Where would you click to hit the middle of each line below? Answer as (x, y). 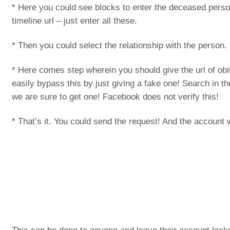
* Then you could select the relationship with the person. (119, 45)
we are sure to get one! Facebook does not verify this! (115, 97)
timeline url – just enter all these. (74, 21)
